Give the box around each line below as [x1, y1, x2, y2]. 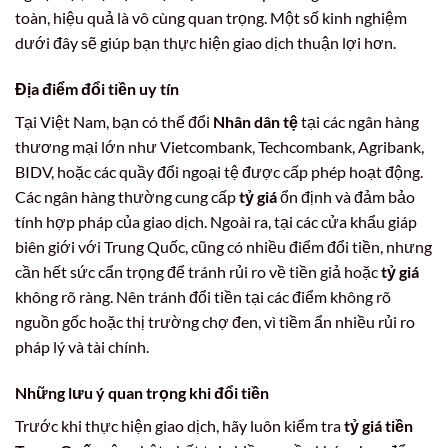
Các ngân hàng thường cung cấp [15, 187, 239, 207]
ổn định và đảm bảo [277, 187, 415, 207]
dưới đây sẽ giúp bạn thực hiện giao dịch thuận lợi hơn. [15, 33, 396, 53]
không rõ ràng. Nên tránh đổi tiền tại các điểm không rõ [15, 287, 391, 307]
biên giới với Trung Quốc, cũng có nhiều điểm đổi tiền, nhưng [15, 237, 432, 257]
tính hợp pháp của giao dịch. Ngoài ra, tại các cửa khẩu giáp [15, 212, 417, 232]
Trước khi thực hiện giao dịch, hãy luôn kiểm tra [15, 416, 344, 435]
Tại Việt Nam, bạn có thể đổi [15, 112, 213, 132]
